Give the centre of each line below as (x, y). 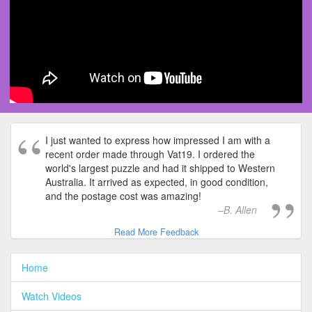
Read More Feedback (156, 232)
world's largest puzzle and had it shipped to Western (160, 168)
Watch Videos (52, 296)
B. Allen (240, 210)
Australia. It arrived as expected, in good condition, (157, 182)
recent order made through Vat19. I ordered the (150, 154)
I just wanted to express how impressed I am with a (158, 140)
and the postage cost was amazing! (123, 196)
